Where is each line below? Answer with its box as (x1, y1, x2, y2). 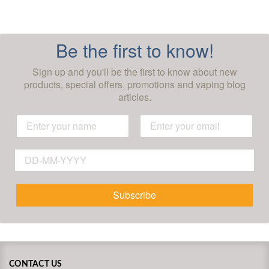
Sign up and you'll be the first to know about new (32, 64, 237, 79)
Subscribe (113, 187, 156, 202)
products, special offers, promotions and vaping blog (23, 77, 246, 91)
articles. (118, 89, 151, 104)
